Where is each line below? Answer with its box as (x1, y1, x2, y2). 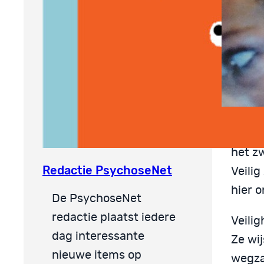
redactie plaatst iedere (52, 211, 176, 223)
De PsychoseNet (52, 192, 141, 204)
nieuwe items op (52, 249, 141, 261)
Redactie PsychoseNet (42, 163, 172, 177)
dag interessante (52, 230, 144, 242)
